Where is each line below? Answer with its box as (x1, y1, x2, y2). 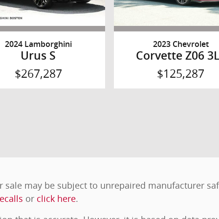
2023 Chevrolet (153, 40, 209, 49)
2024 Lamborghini (4, 40, 72, 49)
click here (37, 192, 76, 204)
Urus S (21, 49, 56, 63)
